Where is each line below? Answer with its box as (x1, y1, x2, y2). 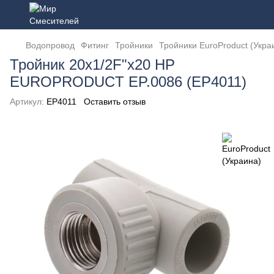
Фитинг (81, 40, 109, 50)
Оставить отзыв (84, 97, 146, 106)
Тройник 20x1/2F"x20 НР (10, 56, 175, 73)
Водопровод (26, 40, 75, 50)
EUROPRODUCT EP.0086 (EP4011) (10, 73, 246, 90)
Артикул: (10, 97, 44, 106)
